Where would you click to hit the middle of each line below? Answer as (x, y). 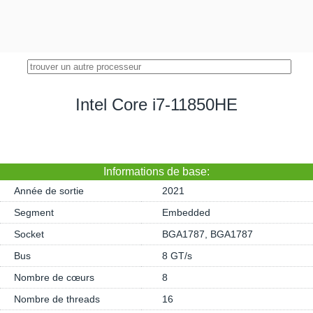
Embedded (186, 212)
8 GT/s (177, 256)
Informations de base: (156, 172)
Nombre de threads (57, 299)
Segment (34, 212)
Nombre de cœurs (54, 277)
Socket (29, 234)
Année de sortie (49, 191)
